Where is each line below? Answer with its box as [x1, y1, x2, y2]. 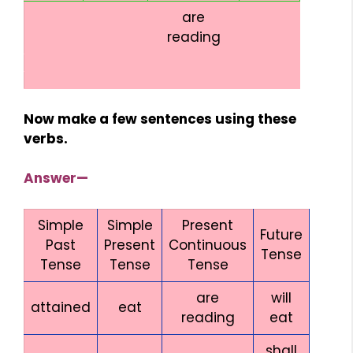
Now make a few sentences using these [24, 109, 296, 128]
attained [31, 297, 91, 317]
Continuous [169, 235, 247, 255]
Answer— [24, 169, 88, 188]
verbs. [24, 128, 68, 148]
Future [260, 225, 303, 244]
